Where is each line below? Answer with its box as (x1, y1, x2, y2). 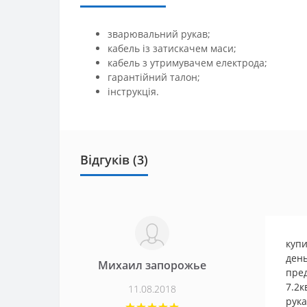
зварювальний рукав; (108, 27, 210, 40)
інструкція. (108, 85, 159, 98)
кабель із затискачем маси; (108, 42, 236, 55)
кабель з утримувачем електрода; (108, 56, 267, 69)
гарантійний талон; (108, 71, 200, 84)
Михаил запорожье (98, 258, 206, 273)
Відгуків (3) (80, 151, 148, 168)
